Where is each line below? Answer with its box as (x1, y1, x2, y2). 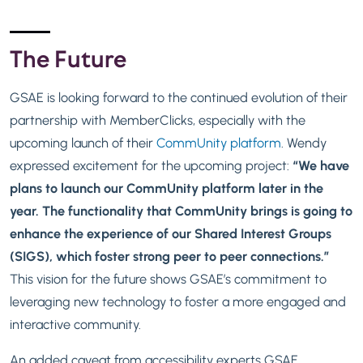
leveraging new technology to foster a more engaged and (10, 293, 346, 310)
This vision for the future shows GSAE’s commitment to (10, 270, 327, 287)
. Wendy (281, 134, 327, 151)
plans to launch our (10, 179, 123, 196)
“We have (289, 156, 349, 173)
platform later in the (202, 179, 323, 196)
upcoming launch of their (10, 134, 156, 151)
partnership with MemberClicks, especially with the (10, 111, 305, 128)
